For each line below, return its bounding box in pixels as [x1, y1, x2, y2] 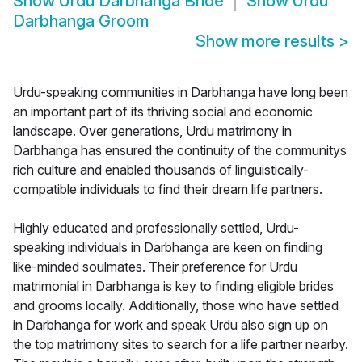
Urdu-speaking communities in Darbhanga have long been [13, 84, 348, 101]
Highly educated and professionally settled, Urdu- [13, 220, 299, 237]
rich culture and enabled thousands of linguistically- [13, 162, 309, 179]
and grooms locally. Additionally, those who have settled [13, 297, 339, 314]
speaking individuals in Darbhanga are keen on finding [13, 239, 322, 256]
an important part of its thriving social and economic [13, 103, 313, 120]
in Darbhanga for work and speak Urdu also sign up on [13, 317, 328, 334]
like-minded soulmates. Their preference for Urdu [13, 259, 297, 276]
